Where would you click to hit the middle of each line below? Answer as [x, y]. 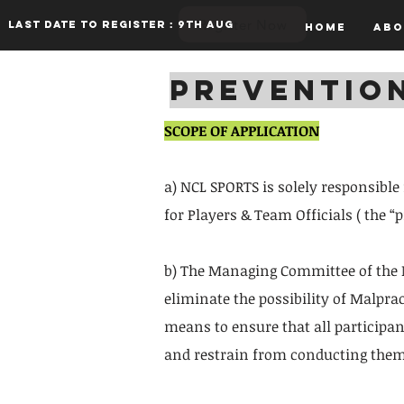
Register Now [243, 24]
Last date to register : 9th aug [121, 24]
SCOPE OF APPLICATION [242, 131]
